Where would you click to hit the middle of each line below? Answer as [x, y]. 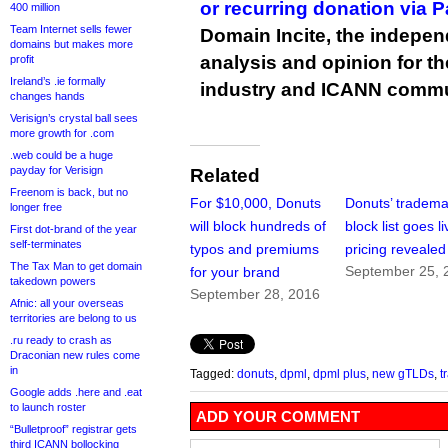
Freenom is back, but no [69, 192]
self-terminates [46, 244]
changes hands [47, 96]
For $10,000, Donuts [255, 203]
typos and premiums [254, 249]
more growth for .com [62, 133]
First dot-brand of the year [73, 229]
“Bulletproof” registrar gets [73, 429]
